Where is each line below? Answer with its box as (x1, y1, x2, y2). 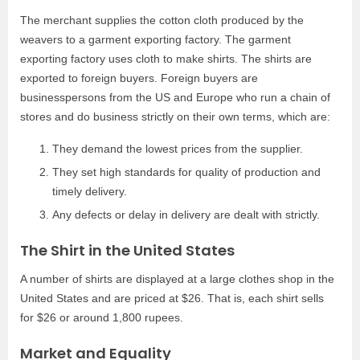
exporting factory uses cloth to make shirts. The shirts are (20, 52, 312, 65)
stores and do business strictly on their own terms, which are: (20, 110, 330, 123)
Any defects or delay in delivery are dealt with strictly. (52, 208, 320, 221)
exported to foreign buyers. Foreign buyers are (20, 72, 258, 84)
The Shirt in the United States (20, 240, 235, 260)
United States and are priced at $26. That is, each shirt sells (20, 292, 324, 305)
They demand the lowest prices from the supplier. (52, 142, 303, 155)
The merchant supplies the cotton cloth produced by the (20, 14, 304, 27)
